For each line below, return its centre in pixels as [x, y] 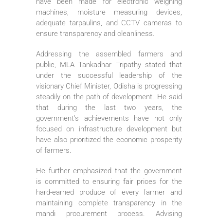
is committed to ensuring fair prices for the [109, 181]
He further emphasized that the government [109, 171]
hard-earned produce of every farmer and [109, 192]
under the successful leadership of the [109, 75]
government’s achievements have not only [109, 118]
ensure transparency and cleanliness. [95, 33]
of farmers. [54, 150]
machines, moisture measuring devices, [109, 12]
